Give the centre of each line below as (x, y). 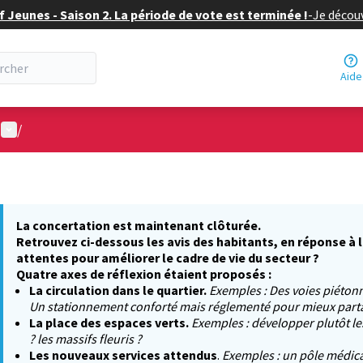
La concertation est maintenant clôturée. (139, 225)
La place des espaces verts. (109, 322)
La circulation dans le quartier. (118, 290)
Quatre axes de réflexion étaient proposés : (144, 274)
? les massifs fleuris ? (85, 339)
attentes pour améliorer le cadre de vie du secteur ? (168, 258)
